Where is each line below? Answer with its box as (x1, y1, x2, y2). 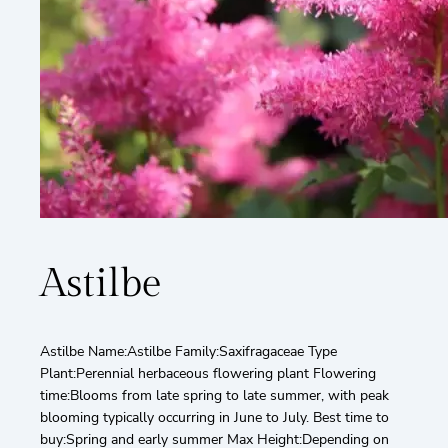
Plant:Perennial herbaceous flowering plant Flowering (40, 363, 376, 383)
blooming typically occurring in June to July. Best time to (40, 407, 389, 427)
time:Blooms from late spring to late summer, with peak (40, 385, 389, 405)
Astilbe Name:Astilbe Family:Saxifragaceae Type (40, 341, 337, 361)
